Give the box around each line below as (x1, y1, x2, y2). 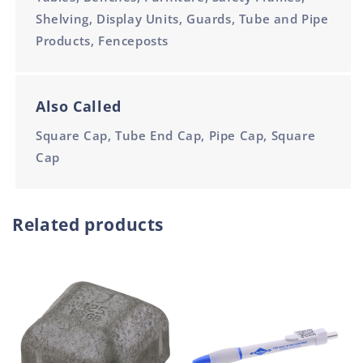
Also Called (36, 96, 122, 116)
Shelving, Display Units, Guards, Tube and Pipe (36, 11, 329, 27)
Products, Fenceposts (36, 32, 169, 49)
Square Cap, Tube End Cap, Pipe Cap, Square (36, 127, 316, 143)
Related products (12, 213, 164, 236)
